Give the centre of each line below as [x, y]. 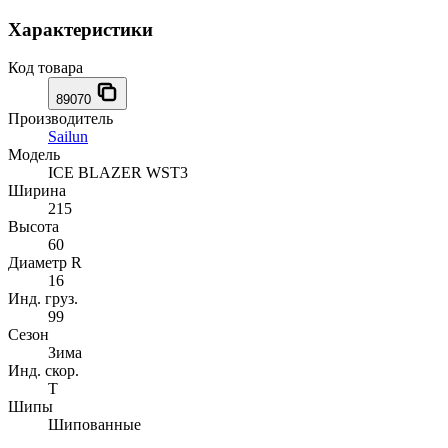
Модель [34, 155]
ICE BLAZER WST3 [118, 173]
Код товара [45, 68]
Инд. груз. [43, 299]
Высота [33, 227]
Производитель [60, 119]
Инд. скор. [43, 371]
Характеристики [80, 29]
